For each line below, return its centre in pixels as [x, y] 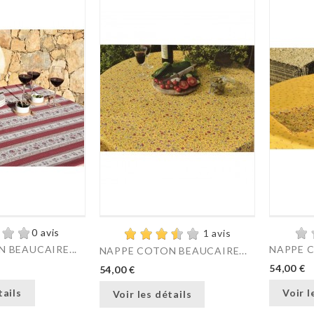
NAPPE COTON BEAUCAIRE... [173, 251]
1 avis [217, 233]
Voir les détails [152, 294]
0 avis [46, 233]
